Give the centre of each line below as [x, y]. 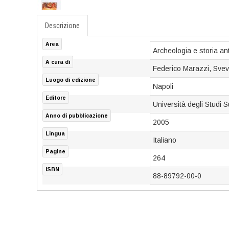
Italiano [165, 140]
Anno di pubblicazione [77, 116]
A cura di [58, 62]
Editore [56, 98]
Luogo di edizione [71, 80]
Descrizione [62, 26]
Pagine [55, 151]
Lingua [55, 133]
